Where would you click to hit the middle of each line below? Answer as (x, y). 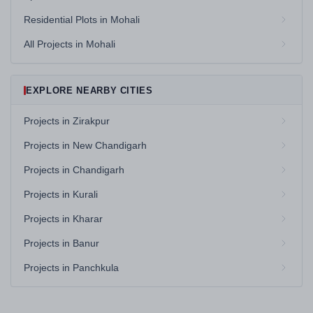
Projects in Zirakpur (67, 121)
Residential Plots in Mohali (82, 20)
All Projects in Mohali (70, 44)
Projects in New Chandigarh (85, 145)
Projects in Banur (61, 243)
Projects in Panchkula (71, 268)
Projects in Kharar (63, 219)
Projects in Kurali (61, 194)
